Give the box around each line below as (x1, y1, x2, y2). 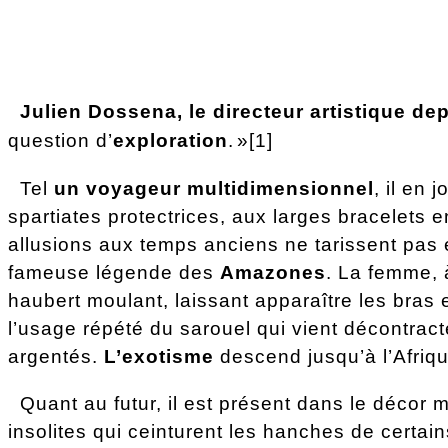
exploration (113, 130, 228, 151)
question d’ (8, 130, 113, 151)
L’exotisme (104, 346, 214, 367)
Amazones (220, 262, 326, 283)
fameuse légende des (8, 262, 220, 283)
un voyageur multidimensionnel (54, 178, 374, 199)
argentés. (8, 346, 104, 367)
